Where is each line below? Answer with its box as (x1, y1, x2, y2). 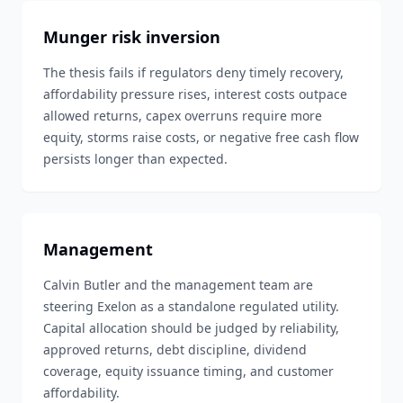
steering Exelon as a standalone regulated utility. (43, 298, 339, 315)
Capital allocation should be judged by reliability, (43, 319, 339, 336)
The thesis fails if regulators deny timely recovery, (43, 64, 344, 81)
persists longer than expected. (43, 150, 228, 167)
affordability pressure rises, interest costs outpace (43, 85, 347, 103)
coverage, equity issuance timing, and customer (43, 363, 334, 380)
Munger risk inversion (43, 26, 220, 48)
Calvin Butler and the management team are (43, 276, 313, 293)
